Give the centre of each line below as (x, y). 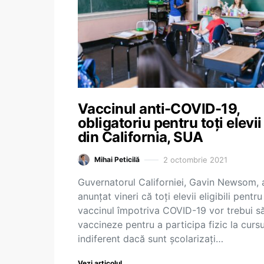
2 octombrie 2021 (195, 159)
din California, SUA (141, 137)
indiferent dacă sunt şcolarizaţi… (151, 239)
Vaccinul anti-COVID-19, (159, 109)
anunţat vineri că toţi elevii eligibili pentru (170, 196)
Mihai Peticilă (117, 159)
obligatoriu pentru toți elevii (170, 123)
